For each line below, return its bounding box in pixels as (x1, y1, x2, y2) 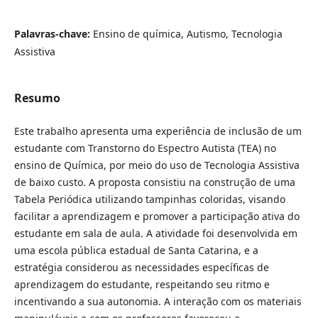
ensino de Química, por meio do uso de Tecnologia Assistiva (13, 158, 300, 172)
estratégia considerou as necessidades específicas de (13, 260, 269, 274)
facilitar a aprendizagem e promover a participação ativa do (13, 209, 300, 223)
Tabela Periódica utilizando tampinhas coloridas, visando (13, 192, 285, 206)
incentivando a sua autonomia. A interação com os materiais (13, 294, 302, 308)
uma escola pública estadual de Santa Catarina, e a (13, 243, 258, 257)
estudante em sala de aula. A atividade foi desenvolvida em (13, 226, 297, 240)
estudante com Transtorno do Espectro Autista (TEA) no (13, 141, 276, 155)
